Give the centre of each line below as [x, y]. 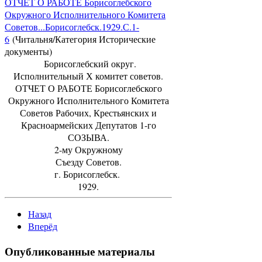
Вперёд [43, 226]
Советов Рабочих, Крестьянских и [89, 113]
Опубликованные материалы [80, 251]
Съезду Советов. [88, 162]
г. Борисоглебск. [88, 174]
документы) [28, 51]
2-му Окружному [88, 149]
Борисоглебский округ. [88, 63]
